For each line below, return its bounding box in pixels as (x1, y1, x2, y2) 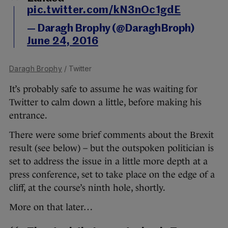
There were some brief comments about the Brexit (9, 130, 214, 140)
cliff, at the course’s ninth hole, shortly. (9, 183, 165, 193)
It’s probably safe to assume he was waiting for (9, 84, 197, 94)
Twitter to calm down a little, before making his (9, 97, 202, 107)
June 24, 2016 (27, 36, 98, 47)
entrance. (9, 110, 47, 121)
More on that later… (9, 202, 93, 212)
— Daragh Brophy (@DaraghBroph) (27, 23, 194, 34)
